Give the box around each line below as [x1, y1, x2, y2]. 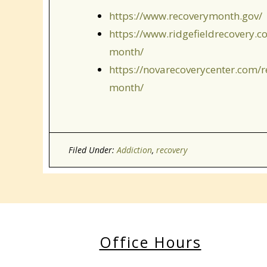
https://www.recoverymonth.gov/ [109, 9, 262, 23]
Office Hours [99, 232, 201, 252]
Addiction [117, 144, 152, 156]
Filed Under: [69, 144, 117, 156]
